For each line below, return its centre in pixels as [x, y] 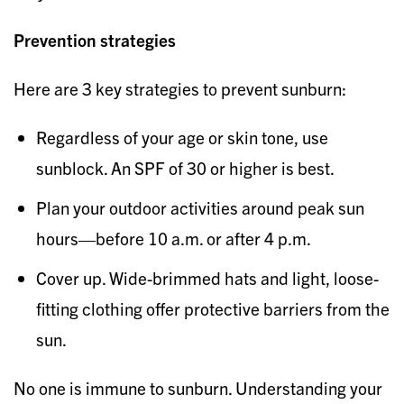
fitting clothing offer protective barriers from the [213, 308]
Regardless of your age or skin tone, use [182, 137]
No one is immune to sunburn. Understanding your [198, 387]
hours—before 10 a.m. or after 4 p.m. [174, 238]
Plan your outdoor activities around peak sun [200, 207]
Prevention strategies [96, 39]
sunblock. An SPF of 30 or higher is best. [185, 167]
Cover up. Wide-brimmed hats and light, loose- [207, 277]
